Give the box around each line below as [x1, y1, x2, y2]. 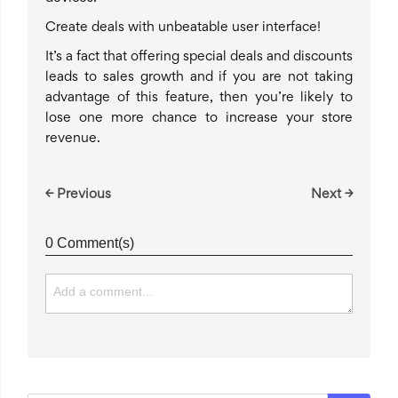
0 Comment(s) [45, 235, 134, 251]
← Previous [45, 188, 111, 202]
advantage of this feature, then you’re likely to [45, 92, 353, 105]
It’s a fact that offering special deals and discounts [45, 51, 353, 64]
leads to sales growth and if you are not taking [45, 71, 353, 84]
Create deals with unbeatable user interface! [45, 21, 321, 35]
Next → [311, 188, 353, 202]
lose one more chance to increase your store [45, 112, 353, 125]
